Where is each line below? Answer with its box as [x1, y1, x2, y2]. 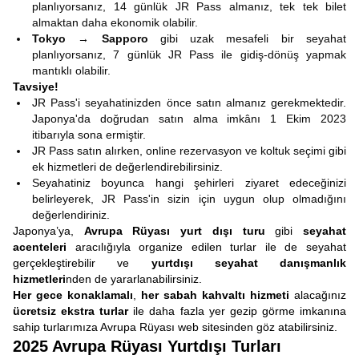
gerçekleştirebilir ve [13, 256, 151, 269]
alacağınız [289, 288, 346, 301]
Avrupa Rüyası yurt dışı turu [83, 224, 265, 237]
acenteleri [13, 240, 67, 253]
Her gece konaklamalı [13, 288, 133, 301]
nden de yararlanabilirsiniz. [66, 272, 202, 285]
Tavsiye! [13, 80, 58, 93]
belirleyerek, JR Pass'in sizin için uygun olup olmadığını [32, 192, 346, 205]
